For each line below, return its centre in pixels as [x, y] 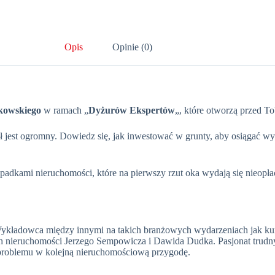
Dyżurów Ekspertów [132, 110]
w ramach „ [65, 110]
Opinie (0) [133, 47]
